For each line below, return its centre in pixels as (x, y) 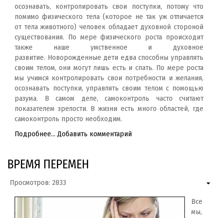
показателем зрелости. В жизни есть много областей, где (109, 109)
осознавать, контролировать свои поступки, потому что (109, 7)
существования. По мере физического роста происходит (109, 37)
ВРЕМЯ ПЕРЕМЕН (48, 165)
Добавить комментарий (95, 134)
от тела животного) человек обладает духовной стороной (109, 27)
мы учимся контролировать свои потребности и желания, (109, 78)
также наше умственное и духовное (109, 47)
